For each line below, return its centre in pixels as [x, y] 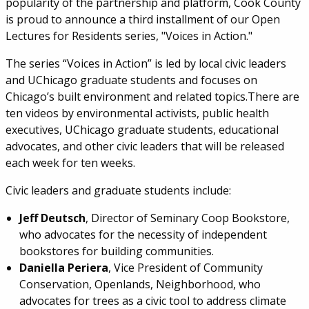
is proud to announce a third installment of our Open [142, 19]
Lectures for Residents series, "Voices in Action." [129, 36]
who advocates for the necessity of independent [143, 234]
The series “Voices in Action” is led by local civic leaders [146, 63]
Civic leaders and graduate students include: [118, 190]
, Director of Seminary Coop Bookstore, [187, 218]
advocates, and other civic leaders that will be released [144, 146]
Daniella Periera [63, 267]
